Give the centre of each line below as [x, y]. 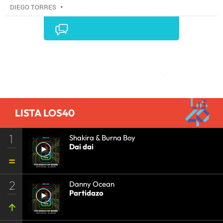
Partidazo [86, 193]
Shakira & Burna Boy [102, 137]
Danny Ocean [92, 184]
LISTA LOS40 [45, 112]
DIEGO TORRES [33, 7]
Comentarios [115, 58]
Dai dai [81, 146]
